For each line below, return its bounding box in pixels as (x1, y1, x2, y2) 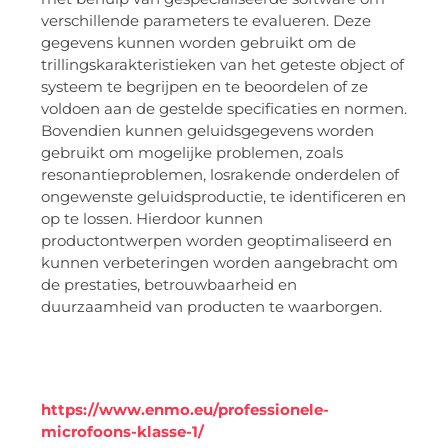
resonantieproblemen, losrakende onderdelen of (41, 164, 399, 184)
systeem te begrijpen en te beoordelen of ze (41, 76, 368, 96)
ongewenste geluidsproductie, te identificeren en (41, 186, 406, 206)
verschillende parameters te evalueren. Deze (41, 10, 371, 30)
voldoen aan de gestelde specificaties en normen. (41, 98, 407, 118)
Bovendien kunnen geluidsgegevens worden (41, 120, 374, 140)
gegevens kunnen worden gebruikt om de (41, 32, 356, 52)
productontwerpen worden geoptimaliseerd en (41, 230, 392, 250)
